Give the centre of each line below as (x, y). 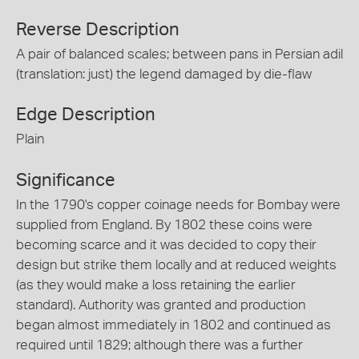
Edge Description (86, 115)
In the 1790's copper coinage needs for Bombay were (178, 204)
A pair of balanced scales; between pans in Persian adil (179, 54)
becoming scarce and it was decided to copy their (166, 244)
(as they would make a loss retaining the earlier (156, 284)
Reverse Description (98, 29)
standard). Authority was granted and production (161, 305)
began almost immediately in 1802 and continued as (173, 325)
